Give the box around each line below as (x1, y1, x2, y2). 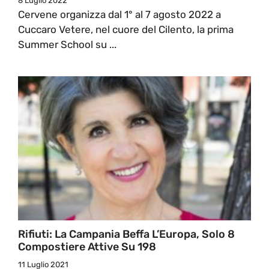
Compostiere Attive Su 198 (18, 240, 156, 253)
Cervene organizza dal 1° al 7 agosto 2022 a (18, 8, 221, 20)
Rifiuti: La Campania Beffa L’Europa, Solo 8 (18, 227, 235, 241)
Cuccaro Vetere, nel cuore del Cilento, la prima (18, 23, 234, 35)
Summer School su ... (18, 38, 116, 50)
